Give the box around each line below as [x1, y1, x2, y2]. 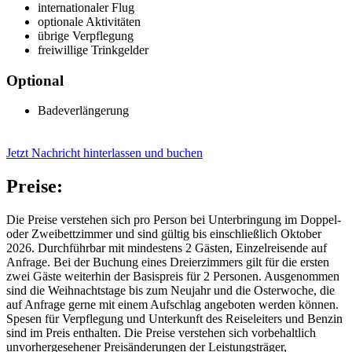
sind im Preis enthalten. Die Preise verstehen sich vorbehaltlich [6, 326, 316, 340]
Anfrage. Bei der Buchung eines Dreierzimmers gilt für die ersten [6, 255, 329, 269]
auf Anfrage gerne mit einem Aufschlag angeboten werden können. [6, 298, 339, 312]
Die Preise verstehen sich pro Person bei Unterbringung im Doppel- [6, 213, 341, 227]
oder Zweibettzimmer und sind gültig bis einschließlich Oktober [6, 227, 321, 241]
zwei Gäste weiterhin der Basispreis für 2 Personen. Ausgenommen [6, 269, 339, 284]
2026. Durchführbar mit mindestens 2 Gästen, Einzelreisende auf [6, 241, 327, 255]
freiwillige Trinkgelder [38, 43, 148, 57]
